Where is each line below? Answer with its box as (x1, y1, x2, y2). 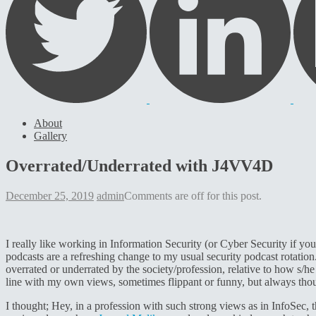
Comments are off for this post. (124, 189, 262, 202)
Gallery (34, 129, 67, 142)
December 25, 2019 (6, 189, 94, 202)
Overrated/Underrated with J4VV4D (6, 156, 273, 175)
